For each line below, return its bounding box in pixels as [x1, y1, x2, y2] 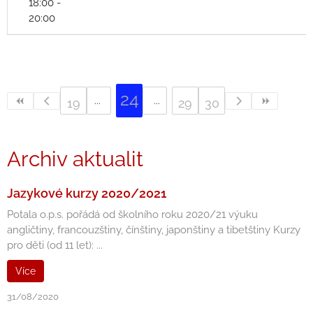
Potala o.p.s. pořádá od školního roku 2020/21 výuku [7, 208, 258, 221]
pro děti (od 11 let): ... [7, 239, 103, 252]
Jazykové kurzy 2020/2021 [7, 186, 166, 201]
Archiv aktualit [7, 147, 143, 171]
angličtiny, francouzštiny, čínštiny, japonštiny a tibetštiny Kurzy [7, 224, 300, 236]
